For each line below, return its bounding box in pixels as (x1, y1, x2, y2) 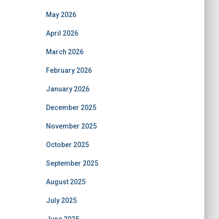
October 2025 (45, 141, 89, 149)
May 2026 (45, 11, 76, 19)
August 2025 (45, 178, 86, 186)
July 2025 (45, 197, 77, 204)
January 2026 (45, 85, 89, 93)
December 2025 (45, 104, 96, 111)
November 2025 (45, 122, 97, 130)
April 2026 (45, 29, 78, 37)
